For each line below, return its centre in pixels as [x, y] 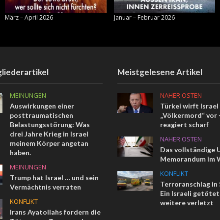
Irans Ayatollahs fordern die [55, 212]
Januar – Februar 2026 [144, 18]
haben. [21, 153]
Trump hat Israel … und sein [55, 178]
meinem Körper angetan [49, 143]
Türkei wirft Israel [189, 106]
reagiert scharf [184, 125]
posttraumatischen [42, 115]
